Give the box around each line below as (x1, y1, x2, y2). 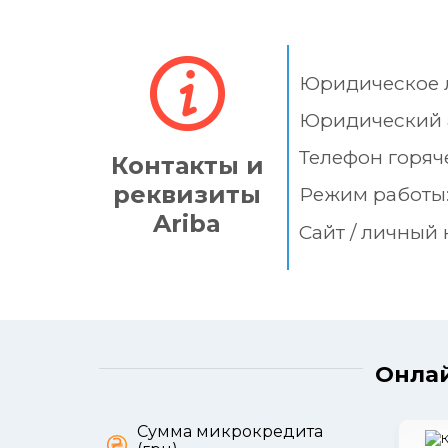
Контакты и (110, 151, 264, 181)
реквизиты (113, 180, 261, 210)
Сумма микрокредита (137, 421, 323, 441)
